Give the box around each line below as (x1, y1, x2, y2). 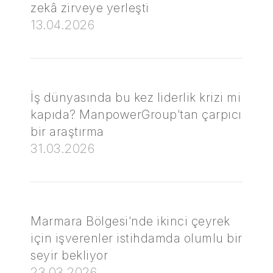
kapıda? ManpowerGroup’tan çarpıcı (30, 107, 242, 122)
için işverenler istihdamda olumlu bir (30, 231, 243, 246)
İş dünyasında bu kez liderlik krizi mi (30, 90, 241, 105)
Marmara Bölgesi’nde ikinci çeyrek (30, 214, 230, 229)
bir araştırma (30, 124, 104, 139)
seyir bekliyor (30, 248, 108, 263)
